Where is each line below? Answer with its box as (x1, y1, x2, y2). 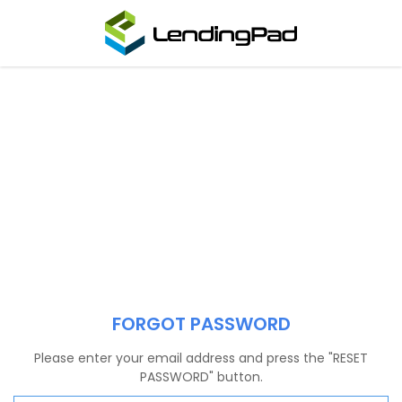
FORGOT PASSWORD (111, 310, 291, 336)
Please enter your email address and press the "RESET (34, 348, 368, 367)
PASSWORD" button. (139, 367, 263, 386)
